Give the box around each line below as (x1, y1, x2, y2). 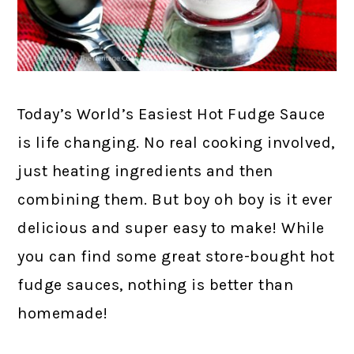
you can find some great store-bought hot (17, 247, 335, 266)
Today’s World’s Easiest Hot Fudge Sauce (17, 105, 326, 124)
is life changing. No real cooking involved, (17, 134, 335, 153)
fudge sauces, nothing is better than (17, 276, 294, 295)
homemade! (17, 304, 108, 323)
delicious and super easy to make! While (17, 219, 325, 238)
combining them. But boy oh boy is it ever (17, 190, 333, 209)
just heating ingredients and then (17, 162, 273, 181)
